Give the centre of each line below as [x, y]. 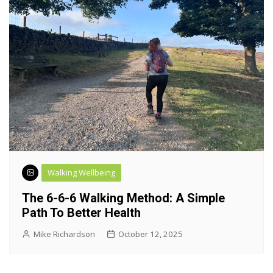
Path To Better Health [81, 212]
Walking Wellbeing [81, 172]
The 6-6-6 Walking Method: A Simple [123, 198]
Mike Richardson [64, 234]
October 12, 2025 [151, 234]
